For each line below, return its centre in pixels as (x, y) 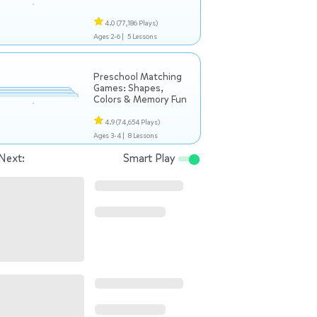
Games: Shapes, (128, 88)
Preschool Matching (138, 77)
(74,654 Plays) (138, 122)
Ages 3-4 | (109, 136)
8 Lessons (143, 136)
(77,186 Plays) (137, 23)
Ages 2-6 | (109, 36)
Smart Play (151, 158)
